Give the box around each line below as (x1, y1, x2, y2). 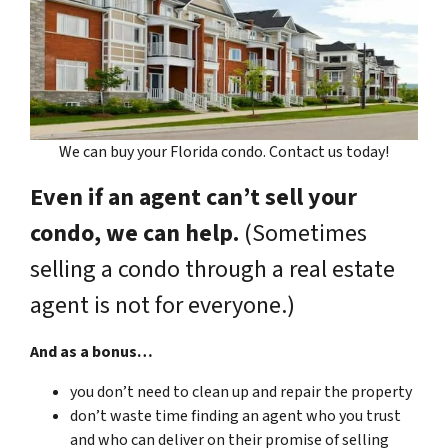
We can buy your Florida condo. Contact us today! (59, 140, 389, 163)
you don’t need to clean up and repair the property (70, 380, 412, 403)
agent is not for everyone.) (30, 287, 295, 323)
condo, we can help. (30, 215, 239, 251)
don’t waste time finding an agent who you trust (70, 404, 401, 427)
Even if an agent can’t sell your (30, 179, 357, 215)
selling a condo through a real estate (30, 251, 395, 287)
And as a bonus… (30, 340, 153, 363)
